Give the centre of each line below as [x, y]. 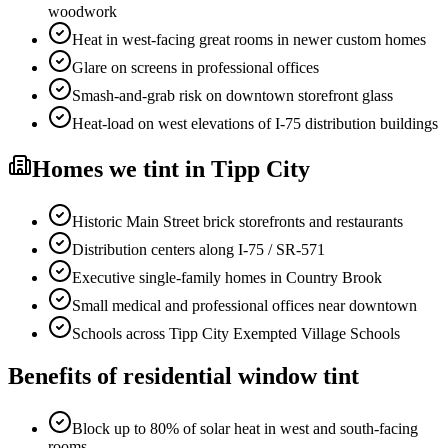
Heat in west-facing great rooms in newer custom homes [249, 40]
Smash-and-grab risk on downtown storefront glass [232, 96]
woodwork [82, 12]
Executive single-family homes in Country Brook [227, 278]
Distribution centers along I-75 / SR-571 [198, 250]
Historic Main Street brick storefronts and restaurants [237, 222]
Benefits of [65, 376]
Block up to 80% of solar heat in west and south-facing [245, 429]
